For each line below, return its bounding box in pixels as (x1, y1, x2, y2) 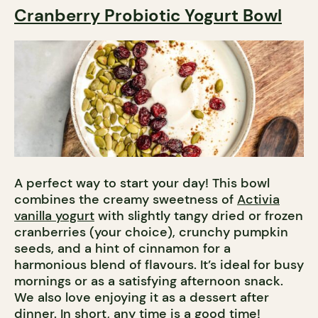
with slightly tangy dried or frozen (94, 207, 303, 224)
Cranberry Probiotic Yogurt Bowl (14, 4, 282, 27)
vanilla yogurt (14, 207, 94, 224)
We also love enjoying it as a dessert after (14, 288, 269, 306)
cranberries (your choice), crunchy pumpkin (14, 223, 288, 241)
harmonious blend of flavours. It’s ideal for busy (14, 256, 304, 273)
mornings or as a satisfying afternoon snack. (14, 272, 283, 290)
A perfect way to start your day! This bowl (14, 174, 270, 192)
